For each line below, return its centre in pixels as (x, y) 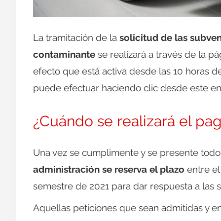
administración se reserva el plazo (109, 169)
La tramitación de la (76, 38)
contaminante (64, 55)
